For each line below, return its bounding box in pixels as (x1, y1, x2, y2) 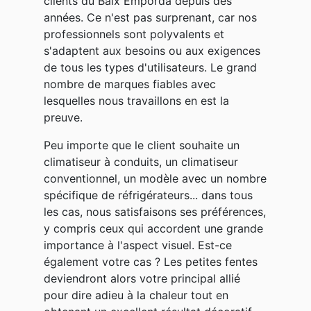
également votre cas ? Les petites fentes (44, 254, 258, 269)
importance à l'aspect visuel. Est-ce (44, 237, 232, 252)
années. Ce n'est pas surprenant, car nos (44, 10, 257, 24)
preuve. (44, 110, 83, 124)
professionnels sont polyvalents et (44, 26, 224, 41)
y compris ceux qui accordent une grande (44, 221, 263, 235)
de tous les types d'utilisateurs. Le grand (44, 60, 257, 74)
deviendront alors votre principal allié (44, 271, 240, 285)
